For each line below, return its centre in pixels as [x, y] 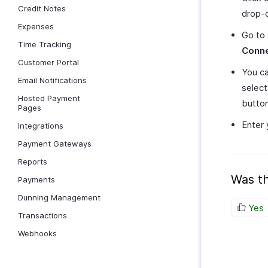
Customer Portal [48, 62]
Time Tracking [45, 44]
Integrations [41, 126]
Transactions [42, 215]
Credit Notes [42, 8]
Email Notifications [52, 80]
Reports [33, 162]
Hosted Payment [49, 98]
